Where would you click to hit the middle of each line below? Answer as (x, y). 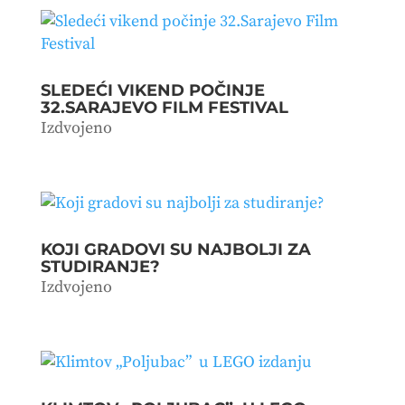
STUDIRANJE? (100, 266)
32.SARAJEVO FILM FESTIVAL (164, 107)
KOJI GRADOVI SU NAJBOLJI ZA (175, 249)
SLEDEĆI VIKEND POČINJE (152, 90)
